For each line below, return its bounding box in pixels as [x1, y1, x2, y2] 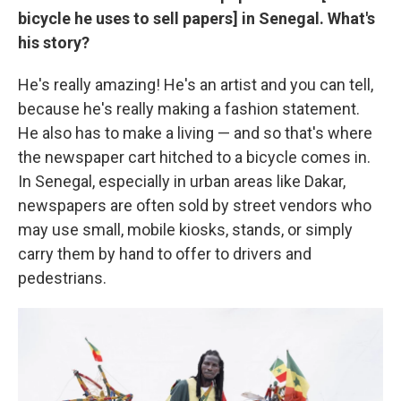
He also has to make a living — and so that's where [18, 124, 372, 142]
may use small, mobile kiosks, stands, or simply [18, 220, 353, 239]
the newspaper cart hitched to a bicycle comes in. [18, 148, 371, 166]
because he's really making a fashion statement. [18, 99, 360, 118]
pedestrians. [18, 269, 107, 287]
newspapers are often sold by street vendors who [18, 196, 371, 215]
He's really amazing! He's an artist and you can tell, [18, 75, 373, 94]
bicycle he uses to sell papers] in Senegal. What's [18, 9, 375, 28]
